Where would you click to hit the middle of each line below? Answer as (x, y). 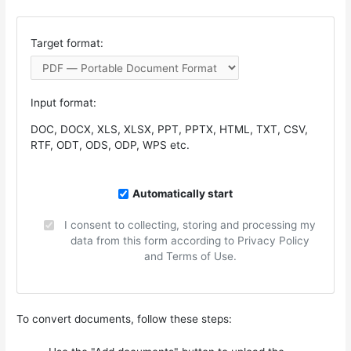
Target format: (67, 43)
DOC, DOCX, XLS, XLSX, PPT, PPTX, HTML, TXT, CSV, (170, 129)
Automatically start (182, 194)
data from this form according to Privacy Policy (190, 241)
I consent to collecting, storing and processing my (190, 225)
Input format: (64, 103)
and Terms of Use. (190, 257)
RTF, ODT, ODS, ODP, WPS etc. (110, 145)
